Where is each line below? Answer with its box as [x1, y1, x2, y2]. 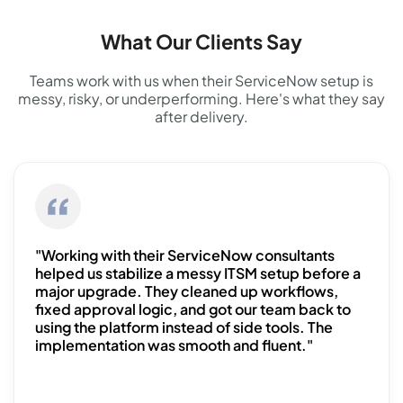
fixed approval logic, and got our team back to [35, 300, 352, 319]
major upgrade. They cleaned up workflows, [35, 282, 339, 301]
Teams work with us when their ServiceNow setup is [30, 71, 373, 91]
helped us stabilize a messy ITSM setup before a [35, 264, 362, 283]
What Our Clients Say [101, 29, 302, 55]
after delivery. [155, 107, 248, 127]
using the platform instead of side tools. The [35, 318, 334, 337]
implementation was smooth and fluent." [35, 336, 314, 355]
